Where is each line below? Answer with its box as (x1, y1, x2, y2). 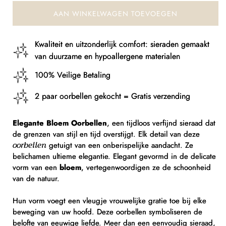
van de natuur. (13, 173, 60, 185)
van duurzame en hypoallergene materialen (35, 50, 180, 63)
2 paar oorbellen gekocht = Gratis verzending (35, 90, 190, 102)
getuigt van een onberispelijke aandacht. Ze (46, 140, 193, 151)
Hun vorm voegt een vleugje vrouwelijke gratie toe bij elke (13, 195, 206, 207)
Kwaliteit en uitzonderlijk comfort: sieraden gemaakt (35, 38, 209, 50)
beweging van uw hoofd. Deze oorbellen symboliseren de (13, 206, 202, 218)
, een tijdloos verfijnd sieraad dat (107, 118, 215, 129)
